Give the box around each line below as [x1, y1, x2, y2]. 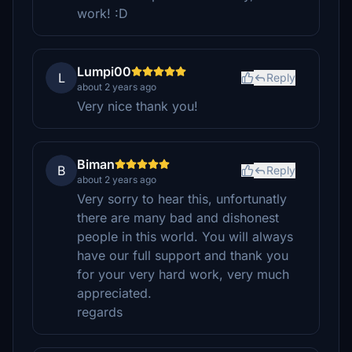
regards [77, 304, 123, 320]
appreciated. [77, 285, 152, 301]
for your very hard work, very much [77, 266, 289, 282]
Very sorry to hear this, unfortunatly [77, 191, 287, 207]
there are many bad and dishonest [77, 210, 279, 225]
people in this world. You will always [77, 229, 293, 244]
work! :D [77, 5, 128, 21]
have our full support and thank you [77, 247, 288, 263]
